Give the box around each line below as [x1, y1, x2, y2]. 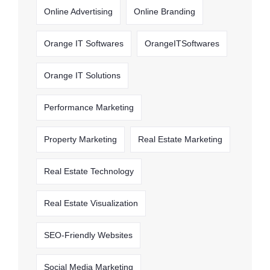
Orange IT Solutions [44, 70, 121, 80]
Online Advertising [44, 6, 113, 16]
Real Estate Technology [44, 166, 134, 176]
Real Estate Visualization [44, 198, 138, 208]
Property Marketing [44, 134, 117, 144]
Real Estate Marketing [138, 134, 222, 144]
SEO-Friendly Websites [44, 230, 133, 240]
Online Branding [134, 6, 195, 16]
